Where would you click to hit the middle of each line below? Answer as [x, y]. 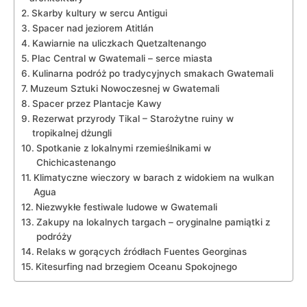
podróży [54, 237]
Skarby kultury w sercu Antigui [99, 13]
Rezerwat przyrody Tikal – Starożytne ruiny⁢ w [133, 119]
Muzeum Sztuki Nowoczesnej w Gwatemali [124, 89]
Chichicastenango [76, 163]
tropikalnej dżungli [72, 133]
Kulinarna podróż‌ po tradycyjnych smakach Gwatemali [152, 74]
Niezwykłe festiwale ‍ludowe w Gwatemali [126, 207]
